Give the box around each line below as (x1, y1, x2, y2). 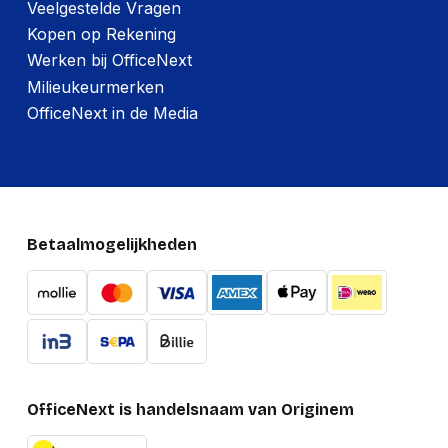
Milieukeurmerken (26, 76, 164, 97)
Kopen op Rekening (26, 24, 176, 45)
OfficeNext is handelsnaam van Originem (26, 400, 354, 420)
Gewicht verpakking (43, 24, 194, 45)
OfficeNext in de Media (26, 103, 198, 124)
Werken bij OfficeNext (26, 50, 192, 71)
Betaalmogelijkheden (26, 235, 197, 255)
